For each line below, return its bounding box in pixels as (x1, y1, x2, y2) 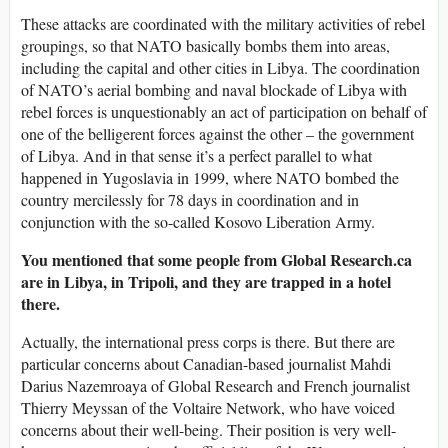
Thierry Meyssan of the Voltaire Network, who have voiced (21, 397, 395, 419)
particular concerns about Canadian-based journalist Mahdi (21, 353, 391, 375)
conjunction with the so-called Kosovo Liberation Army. (21, 211, 375, 233)
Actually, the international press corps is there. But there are (21, 331, 395, 353)
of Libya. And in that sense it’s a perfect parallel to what (21, 145, 372, 167)
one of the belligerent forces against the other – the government (21, 123, 414, 145)
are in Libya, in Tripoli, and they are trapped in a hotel (21, 270, 391, 294)
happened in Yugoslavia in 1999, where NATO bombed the (21, 167, 399, 189)
